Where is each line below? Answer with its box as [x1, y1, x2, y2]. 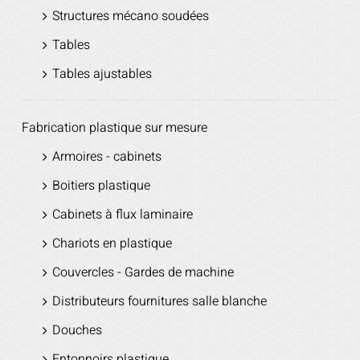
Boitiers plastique [51, 176, 150, 196]
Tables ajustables [51, 64, 152, 84]
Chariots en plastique [51, 234, 172, 254]
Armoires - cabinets [51, 147, 162, 167]
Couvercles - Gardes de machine [51, 263, 234, 283]
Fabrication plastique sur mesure [21, 118, 207, 138]
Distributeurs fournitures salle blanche [51, 292, 267, 312]
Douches [51, 321, 102, 341]
